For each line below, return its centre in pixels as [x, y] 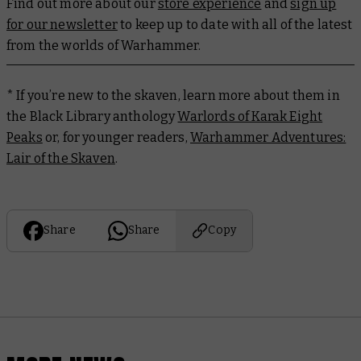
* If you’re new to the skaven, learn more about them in [173, 95]
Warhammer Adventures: [268, 137]
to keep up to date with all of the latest [235, 24]
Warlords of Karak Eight [250, 116]
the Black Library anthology [92, 116]
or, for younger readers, [116, 137]
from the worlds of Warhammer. [104, 45]
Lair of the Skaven [61, 158]
